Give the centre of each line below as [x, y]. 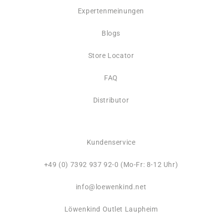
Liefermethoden [45, 201]
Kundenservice [111, 142]
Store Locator [111, 56]
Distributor [111, 100]
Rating [35, 141]
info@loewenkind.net [111, 187]
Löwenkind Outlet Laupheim [111, 209]
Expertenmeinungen [111, 11]
